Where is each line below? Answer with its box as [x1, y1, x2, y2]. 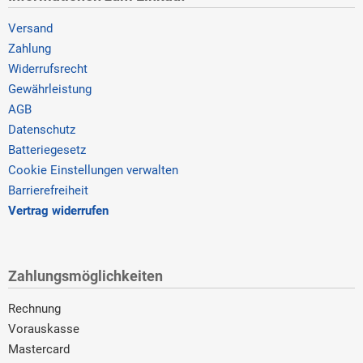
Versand [8, 20, 53, 36]
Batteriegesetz [8, 142, 86, 157]
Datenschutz [8, 122, 75, 137]
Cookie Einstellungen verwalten [8, 162, 178, 177]
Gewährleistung [8, 81, 92, 96]
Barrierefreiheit [8, 182, 88, 198]
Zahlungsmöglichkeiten [8, 267, 163, 284]
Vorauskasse [8, 321, 79, 336]
